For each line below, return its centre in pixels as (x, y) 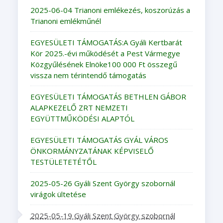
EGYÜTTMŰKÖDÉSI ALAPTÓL (82, 118)
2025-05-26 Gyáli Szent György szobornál (103, 183)
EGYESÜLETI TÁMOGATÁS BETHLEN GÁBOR (108, 96)
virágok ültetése (58, 194)
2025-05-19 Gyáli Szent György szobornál (103, 215)
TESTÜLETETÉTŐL (63, 162)
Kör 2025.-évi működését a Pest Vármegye (105, 53)
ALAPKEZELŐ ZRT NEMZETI (79, 107)
